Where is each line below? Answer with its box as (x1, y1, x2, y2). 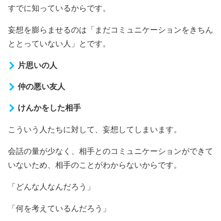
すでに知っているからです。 (8, 3, 110, 12)
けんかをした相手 (18, 103, 81, 112)
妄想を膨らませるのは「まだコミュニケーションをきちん (8, 25, 213, 34)
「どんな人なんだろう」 (8, 182, 95, 191)
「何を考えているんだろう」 (8, 204, 110, 213)
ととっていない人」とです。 (8, 39, 110, 48)
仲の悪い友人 (18, 82, 65, 91)
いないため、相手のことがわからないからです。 (8, 160, 182, 169)
